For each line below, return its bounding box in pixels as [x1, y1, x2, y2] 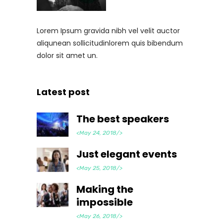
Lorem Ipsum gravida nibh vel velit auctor [37, 25, 180, 36]
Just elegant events [76, 147, 177, 161]
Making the [76, 182, 133, 196]
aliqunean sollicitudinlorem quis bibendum [37, 38, 183, 48]
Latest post [37, 85, 90, 98]
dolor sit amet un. [37, 50, 98, 60]
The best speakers [76, 111, 169, 126]
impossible [76, 195, 133, 209]
